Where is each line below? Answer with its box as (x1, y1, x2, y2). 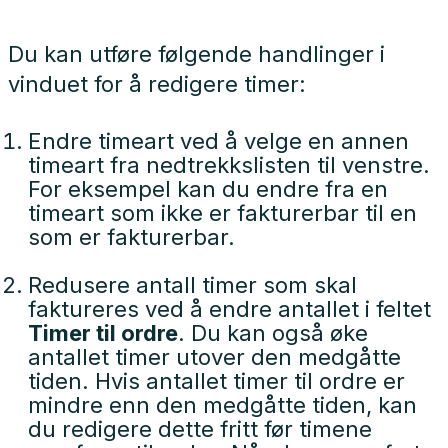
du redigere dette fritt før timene (28, 415, 372, 442)
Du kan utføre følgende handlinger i (8, 40, 385, 67)
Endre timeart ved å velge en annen (28, 127, 409, 154)
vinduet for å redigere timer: (8, 70, 306, 97)
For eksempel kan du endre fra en (28, 175, 388, 202)
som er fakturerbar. (28, 223, 235, 250)
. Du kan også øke (178, 319, 368, 346)
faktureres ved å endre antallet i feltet (28, 295, 431, 322)
